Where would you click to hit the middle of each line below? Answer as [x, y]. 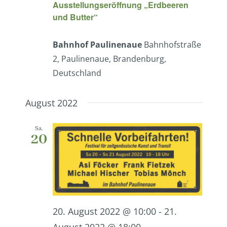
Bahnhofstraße [172, 44]
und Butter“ [75, 17]
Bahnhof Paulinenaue [98, 44]
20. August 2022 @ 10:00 [104, 212]
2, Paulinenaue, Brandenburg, [109, 59]
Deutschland [77, 73]
